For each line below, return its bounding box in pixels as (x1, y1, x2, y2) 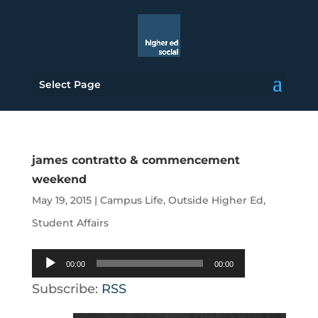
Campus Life (99, 194, 163, 207)
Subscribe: (31, 281, 102, 297)
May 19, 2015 (31, 194, 92, 207)
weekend (31, 172, 87, 186)
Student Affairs (31, 216, 109, 229)
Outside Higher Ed (168, 194, 263, 207)
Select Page (38, 78, 101, 91)
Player (31, 275, 72, 290)
